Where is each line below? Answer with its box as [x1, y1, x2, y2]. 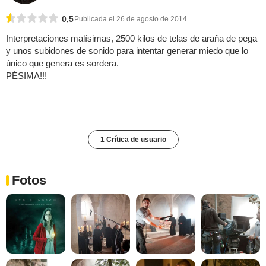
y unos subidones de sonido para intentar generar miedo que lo [6, 46, 248, 56]
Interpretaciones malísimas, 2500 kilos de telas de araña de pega [6, 33, 257, 44]
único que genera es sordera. [6, 58, 119, 69]
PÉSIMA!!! [6, 71, 47, 81]
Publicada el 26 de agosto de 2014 [74, 15, 187, 24]
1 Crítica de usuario [100, 135, 166, 144]
